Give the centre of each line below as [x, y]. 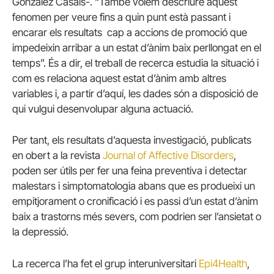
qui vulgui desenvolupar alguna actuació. [103, 109]
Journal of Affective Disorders [168, 156]
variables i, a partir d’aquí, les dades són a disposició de [135, 94]
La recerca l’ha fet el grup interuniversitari [106, 263]
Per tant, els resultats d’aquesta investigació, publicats [132, 140]
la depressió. [40, 232]
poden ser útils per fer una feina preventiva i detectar [130, 171]
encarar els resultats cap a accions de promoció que [130, 33]
